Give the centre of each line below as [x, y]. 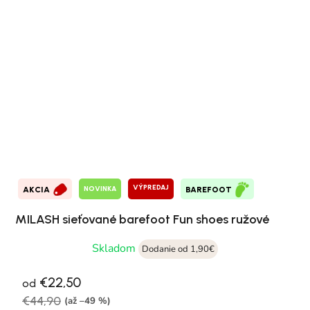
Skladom [115, 248]
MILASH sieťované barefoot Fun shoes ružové [142, 219]
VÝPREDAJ [151, 187]
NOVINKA [100, 189]
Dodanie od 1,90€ [178, 249]
